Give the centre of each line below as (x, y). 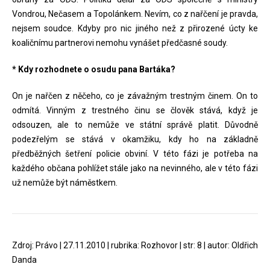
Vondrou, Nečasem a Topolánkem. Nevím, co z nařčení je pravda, (135, 14)
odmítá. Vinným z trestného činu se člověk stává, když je (135, 110)
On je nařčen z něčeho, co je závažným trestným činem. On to (135, 96)
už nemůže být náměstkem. (65, 183)
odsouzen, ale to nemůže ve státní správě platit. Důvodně (135, 125)
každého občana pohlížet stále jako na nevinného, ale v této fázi (135, 168)
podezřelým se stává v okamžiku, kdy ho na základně (135, 139)
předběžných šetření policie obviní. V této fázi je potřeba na (135, 154)
